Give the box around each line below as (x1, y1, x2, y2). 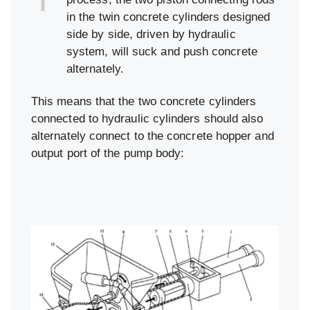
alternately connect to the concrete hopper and (31, 129, 274, 143)
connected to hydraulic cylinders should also (31, 112, 264, 125)
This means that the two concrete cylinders (31, 95, 257, 108)
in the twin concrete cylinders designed (66, 10, 271, 24)
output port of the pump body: (31, 147, 185, 160)
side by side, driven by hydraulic (66, 27, 236, 41)
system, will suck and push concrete (66, 44, 257, 58)
